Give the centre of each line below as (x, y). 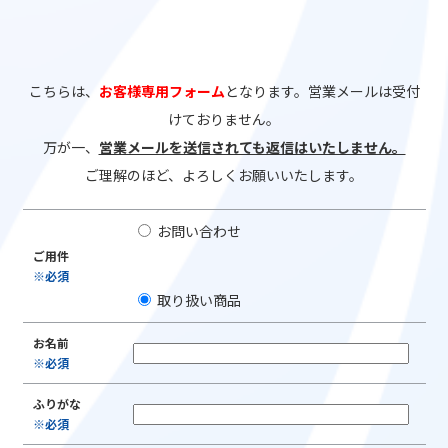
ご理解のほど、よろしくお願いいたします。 (224, 175)
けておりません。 (224, 119)
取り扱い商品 (198, 300)
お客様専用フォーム (161, 91)
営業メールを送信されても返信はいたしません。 (252, 147)
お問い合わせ (198, 231)
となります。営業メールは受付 (322, 91)
